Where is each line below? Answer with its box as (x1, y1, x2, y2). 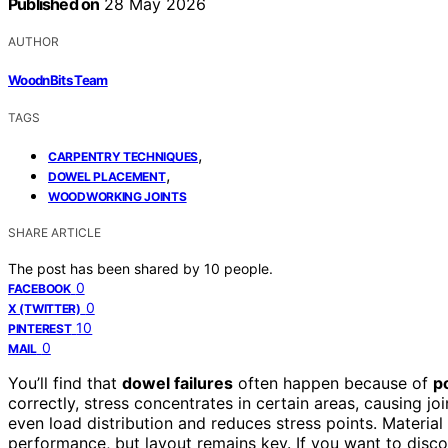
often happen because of (233, 372, 433, 393)
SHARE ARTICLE (8, 224, 101, 240)
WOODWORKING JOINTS (48, 188, 187, 204)
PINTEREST (8, 320, 72, 336)
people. (224, 259, 273, 277)
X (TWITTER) (8, 300, 81, 316)
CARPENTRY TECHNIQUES (48, 148, 198, 164)
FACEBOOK (8, 280, 71, 296)
